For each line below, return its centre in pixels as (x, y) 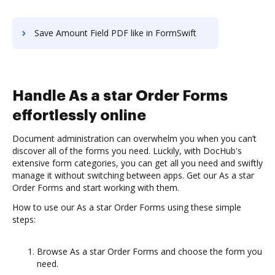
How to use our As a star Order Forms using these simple (63, 207)
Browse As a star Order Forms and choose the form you (72, 251)
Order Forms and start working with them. (96, 188)
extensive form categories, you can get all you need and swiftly (137, 163)
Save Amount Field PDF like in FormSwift (115, 33)
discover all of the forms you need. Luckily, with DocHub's (127, 151)
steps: (24, 219)
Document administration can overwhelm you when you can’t (134, 138)
